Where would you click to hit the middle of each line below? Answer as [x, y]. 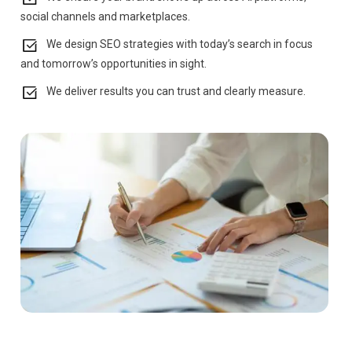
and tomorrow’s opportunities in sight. [114, 64]
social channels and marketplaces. [106, 17]
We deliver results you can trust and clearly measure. [172, 92]
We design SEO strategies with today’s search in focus [176, 44]
